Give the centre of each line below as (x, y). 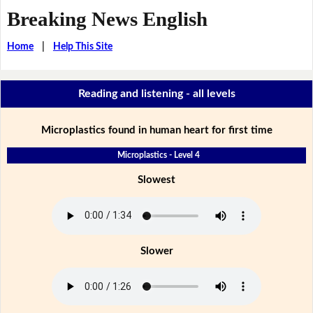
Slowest (156, 180)
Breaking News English (107, 19)
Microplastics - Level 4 (159, 155)
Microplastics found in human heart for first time (156, 130)
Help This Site (82, 46)
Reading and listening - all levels (156, 94)
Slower (156, 251)
